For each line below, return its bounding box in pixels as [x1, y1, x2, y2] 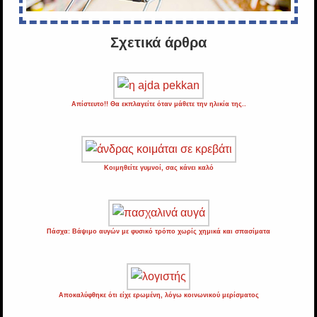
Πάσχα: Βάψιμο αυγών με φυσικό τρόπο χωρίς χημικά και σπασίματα [47, 228, 270, 236]
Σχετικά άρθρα [110, 35, 207, 51]
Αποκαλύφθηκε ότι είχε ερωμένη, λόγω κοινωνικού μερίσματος [58, 292, 259, 299]
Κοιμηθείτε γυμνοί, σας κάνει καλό [103, 164, 214, 172]
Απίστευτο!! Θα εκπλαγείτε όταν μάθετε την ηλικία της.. [71, 100, 246, 108]
